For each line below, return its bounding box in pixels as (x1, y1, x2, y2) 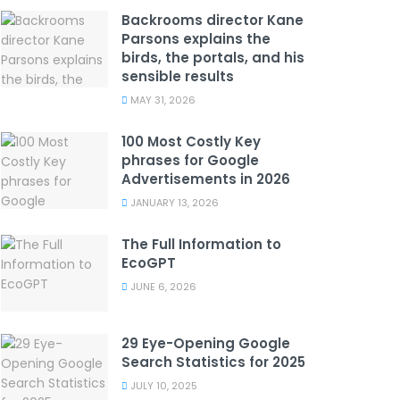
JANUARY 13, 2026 (128, 195, 219, 210)
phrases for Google (121, 150, 259, 170)
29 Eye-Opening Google (121, 333, 290, 353)
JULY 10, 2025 (128, 378, 197, 393)
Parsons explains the (121, 29, 271, 48)
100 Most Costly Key (121, 131, 261, 151)
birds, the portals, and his (121, 47, 304, 67)
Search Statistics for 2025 (121, 352, 305, 371)
